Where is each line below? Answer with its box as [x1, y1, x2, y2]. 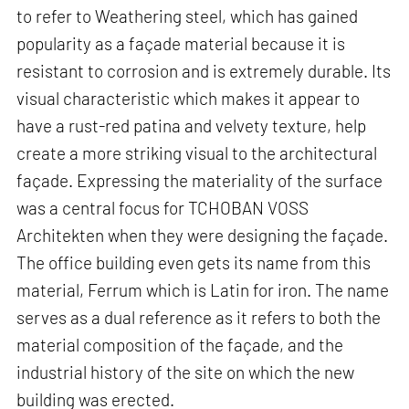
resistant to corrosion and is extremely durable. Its [16, 59, 392, 81]
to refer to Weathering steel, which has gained [16, 5, 359, 26]
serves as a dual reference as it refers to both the [16, 306, 382, 328]
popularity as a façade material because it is [16, 32, 346, 54]
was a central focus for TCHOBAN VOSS [16, 196, 309, 218]
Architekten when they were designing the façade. [16, 224, 389, 246]
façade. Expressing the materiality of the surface [16, 169, 383, 191]
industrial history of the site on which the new [16, 361, 355, 383]
